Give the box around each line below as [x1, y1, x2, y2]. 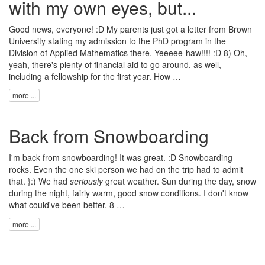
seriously [70, 175, 103, 188]
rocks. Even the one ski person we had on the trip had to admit [9, 163, 243, 176]
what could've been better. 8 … [9, 199, 125, 211]
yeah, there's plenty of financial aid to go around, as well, [9, 58, 221, 70]
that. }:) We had [9, 175, 70, 188]
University [9, 34, 46, 47]
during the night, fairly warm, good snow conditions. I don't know [9, 187, 248, 199]
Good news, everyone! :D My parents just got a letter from [9, 22, 228, 35]
